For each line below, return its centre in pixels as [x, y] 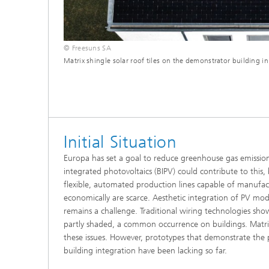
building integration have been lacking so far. [145, 251]
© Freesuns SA [87, 48]
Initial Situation [120, 142]
